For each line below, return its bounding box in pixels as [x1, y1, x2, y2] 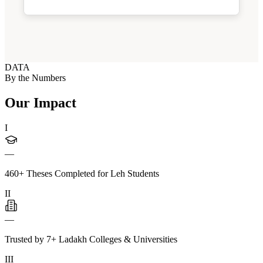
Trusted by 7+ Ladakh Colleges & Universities [5, 234, 177, 244]
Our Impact [5, 95, 76, 110]
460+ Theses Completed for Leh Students [5, 168, 159, 178]
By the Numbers [5, 73, 66, 83]
